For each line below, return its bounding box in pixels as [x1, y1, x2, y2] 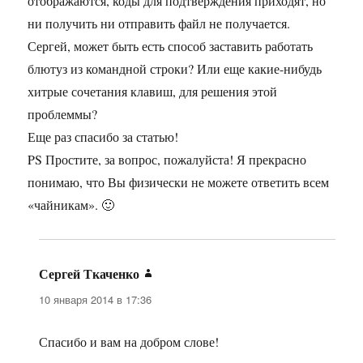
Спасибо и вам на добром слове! [39, 333, 220, 351]
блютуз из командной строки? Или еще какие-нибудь [28, 60, 322, 78]
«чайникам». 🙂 [28, 196, 115, 214]
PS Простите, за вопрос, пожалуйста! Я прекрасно [28, 151, 307, 169]
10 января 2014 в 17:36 [39, 292, 152, 308]
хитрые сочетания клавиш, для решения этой [28, 83, 278, 100]
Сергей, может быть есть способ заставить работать [28, 37, 314, 55]
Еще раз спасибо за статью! [28, 128, 179, 146]
